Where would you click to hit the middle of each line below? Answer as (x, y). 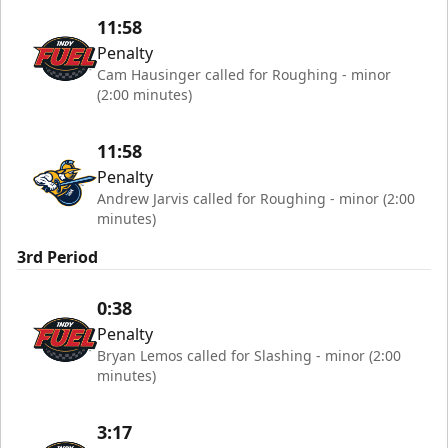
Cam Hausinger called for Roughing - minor (244, 74)
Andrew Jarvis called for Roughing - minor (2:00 (256, 198)
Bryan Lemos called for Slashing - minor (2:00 (249, 355)
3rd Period (57, 256)
